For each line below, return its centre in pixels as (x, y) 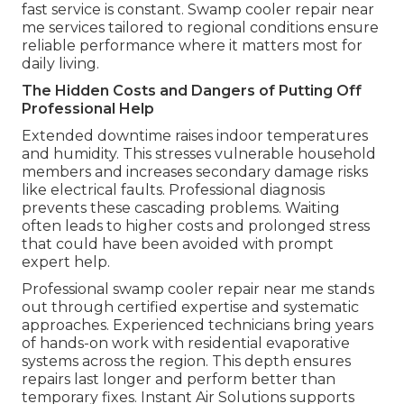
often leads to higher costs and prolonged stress (196, 226)
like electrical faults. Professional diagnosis (173, 190)
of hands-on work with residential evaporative (186, 344)
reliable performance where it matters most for (192, 46)
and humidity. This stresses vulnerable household (199, 154)
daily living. (60, 64)
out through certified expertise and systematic (190, 308)
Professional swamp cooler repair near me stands (198, 289)
